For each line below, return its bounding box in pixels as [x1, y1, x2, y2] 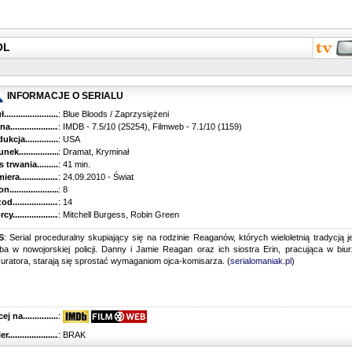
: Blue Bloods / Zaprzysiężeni [58, 109, 169, 119]
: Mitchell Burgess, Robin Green [58, 210, 179, 220]
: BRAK [58, 330, 86, 340]
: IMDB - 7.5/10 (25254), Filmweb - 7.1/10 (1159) [58, 122, 242, 132]
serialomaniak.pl [230, 256, 291, 266]
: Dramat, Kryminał [58, 147, 129, 157]
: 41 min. [58, 159, 90, 170]
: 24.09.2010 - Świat [58, 172, 134, 182]
